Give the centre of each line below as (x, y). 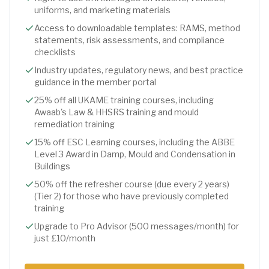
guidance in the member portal (95, 82)
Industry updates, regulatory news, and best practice (139, 70)
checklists (55, 52)
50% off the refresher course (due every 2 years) (132, 184)
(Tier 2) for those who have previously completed (131, 196)
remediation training (74, 124)
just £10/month (65, 238)
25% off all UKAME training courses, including (124, 100)
